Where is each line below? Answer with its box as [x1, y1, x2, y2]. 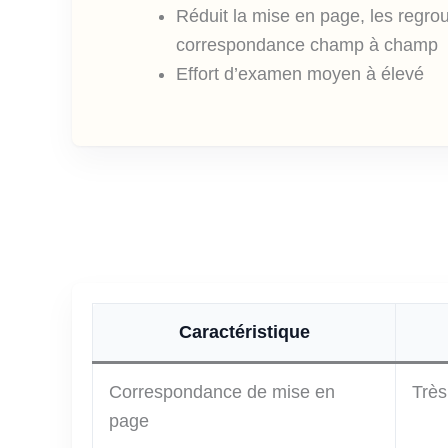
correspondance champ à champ [176, 34, 438, 55]
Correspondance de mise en [109, 382, 335, 403]
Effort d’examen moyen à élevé [176, 63, 424, 84]
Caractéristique [178, 322, 310, 343]
